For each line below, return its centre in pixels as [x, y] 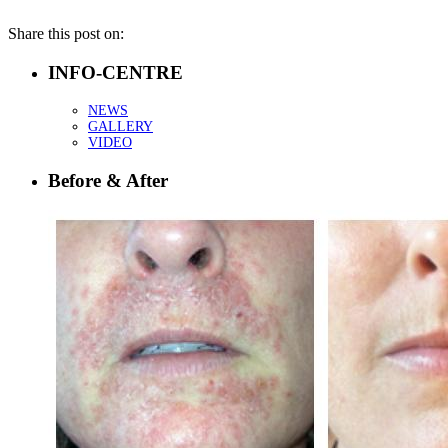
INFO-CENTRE [115, 73]
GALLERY [120, 126]
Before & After [108, 180]
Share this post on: [66, 34]
